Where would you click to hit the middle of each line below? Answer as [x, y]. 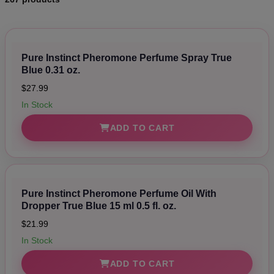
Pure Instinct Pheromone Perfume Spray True [127, 57]
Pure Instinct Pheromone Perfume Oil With [119, 193]
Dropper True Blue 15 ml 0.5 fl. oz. [99, 206]
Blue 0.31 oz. [51, 70]
